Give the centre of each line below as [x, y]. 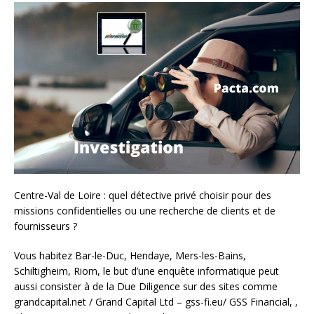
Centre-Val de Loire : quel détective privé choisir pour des [143, 195]
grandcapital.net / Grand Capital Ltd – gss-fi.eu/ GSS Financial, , [156, 301]
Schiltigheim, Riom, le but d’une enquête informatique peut [146, 271]
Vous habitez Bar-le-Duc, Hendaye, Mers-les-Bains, [130, 255]
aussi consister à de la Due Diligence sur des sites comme [146, 286]
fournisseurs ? [46, 226]
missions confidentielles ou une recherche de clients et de [145, 210]
